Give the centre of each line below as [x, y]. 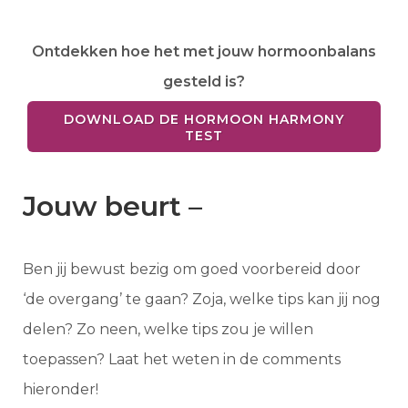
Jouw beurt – [116, 207]
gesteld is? [204, 82]
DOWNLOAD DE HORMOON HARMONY [204, 120]
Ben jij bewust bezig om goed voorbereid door [192, 270]
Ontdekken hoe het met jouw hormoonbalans [204, 52]
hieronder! [61, 390]
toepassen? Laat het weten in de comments [182, 360]
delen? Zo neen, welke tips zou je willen [168, 330]
